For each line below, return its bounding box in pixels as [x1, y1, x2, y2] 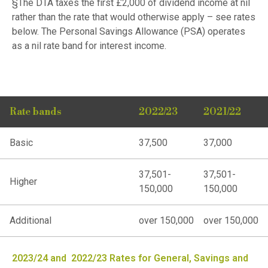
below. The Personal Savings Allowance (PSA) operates [12, 25, 245, 37]
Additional [10, 214, 51, 226]
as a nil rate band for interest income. [12, 39, 166, 51]
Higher [10, 175, 37, 187]
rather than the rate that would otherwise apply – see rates [12, 11, 255, 23]
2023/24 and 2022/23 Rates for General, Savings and [12, 252, 248, 264]
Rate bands [10, 105, 62, 118]
